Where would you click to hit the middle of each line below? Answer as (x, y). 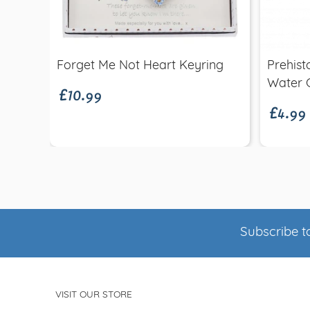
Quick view (150, 24)
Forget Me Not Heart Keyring (140, 66)
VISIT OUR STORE (94, 295)
